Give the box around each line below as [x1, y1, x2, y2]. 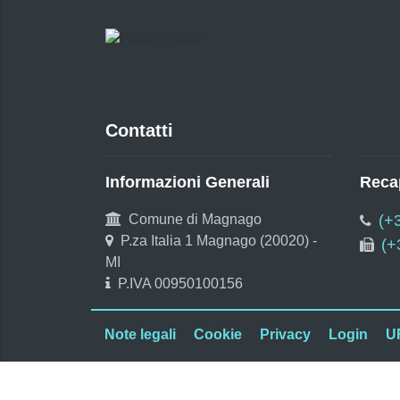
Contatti [105, 120, 173, 140]
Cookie [194, 326, 242, 342]
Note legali [104, 326, 176, 342]
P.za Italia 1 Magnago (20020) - [121, 232, 317, 248]
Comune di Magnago [129, 211, 262, 227]
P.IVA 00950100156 [118, 275, 243, 291]
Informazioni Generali [105, 172, 270, 191]
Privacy [260, 326, 311, 342]
